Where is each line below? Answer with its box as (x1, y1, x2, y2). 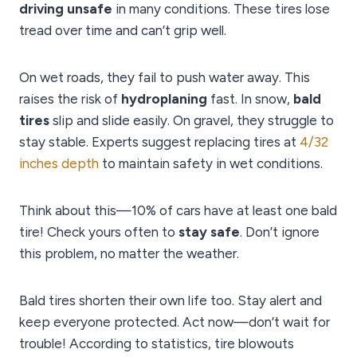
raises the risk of (19, 91, 121, 108)
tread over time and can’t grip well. (19, 22, 226, 39)
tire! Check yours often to (19, 224, 178, 241)
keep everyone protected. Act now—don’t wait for (19, 314, 330, 331)
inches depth (19, 155, 99, 172)
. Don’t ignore (240, 224, 320, 241)
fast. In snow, (207, 91, 293, 108)
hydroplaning (121, 91, 207, 108)
